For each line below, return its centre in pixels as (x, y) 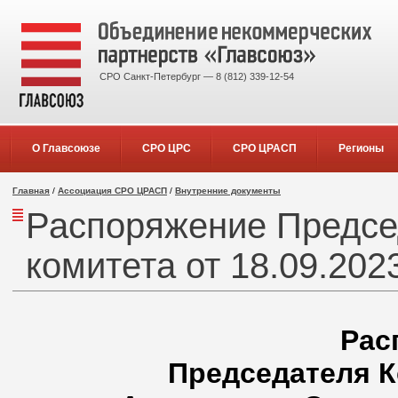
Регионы (361, 148)
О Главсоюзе (66, 148)
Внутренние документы (228, 191)
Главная (31, 191)
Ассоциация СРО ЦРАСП (112, 191)
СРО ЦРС (166, 148)
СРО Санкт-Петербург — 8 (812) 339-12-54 (197, 76)
